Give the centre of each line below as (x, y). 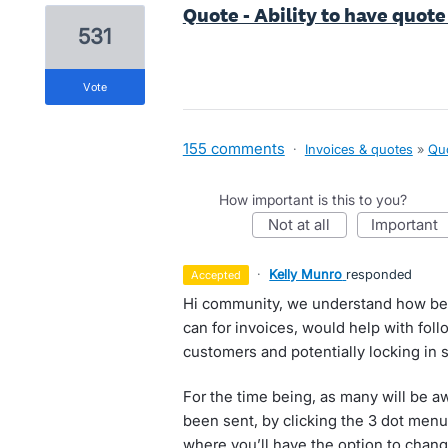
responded (379, 274)
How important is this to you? (312, 199)
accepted (220, 275)
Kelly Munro (306, 274)
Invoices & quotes (358, 149)
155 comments (233, 148)
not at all (305, 224)
